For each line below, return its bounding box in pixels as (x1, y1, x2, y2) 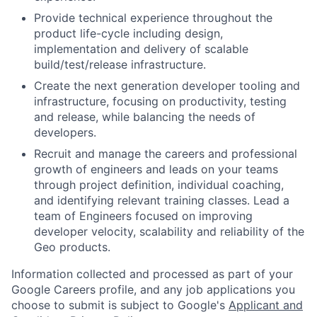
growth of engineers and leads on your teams (34, 161, 278, 176)
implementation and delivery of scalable (34, 41, 248, 56)
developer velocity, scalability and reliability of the (34, 224, 304, 238)
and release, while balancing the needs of (34, 109, 255, 124)
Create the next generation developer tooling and (34, 78, 300, 93)
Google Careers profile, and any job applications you (11, 282, 295, 296)
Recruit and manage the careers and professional (34, 146, 297, 161)
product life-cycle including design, (34, 25, 223, 40)
